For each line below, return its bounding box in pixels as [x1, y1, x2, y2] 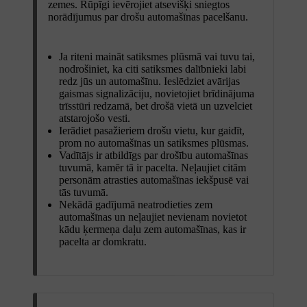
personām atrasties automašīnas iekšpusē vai [59, 173, 249, 186]
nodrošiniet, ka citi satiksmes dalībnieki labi [59, 62, 246, 75]
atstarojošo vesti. [59, 112, 130, 124]
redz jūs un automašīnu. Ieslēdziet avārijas [59, 75, 240, 87]
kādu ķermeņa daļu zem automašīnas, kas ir [59, 223, 246, 235]
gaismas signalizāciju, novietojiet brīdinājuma [59, 87, 254, 99]
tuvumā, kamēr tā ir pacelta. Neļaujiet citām [59, 161, 246, 173]
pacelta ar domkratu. [59, 235, 147, 247]
